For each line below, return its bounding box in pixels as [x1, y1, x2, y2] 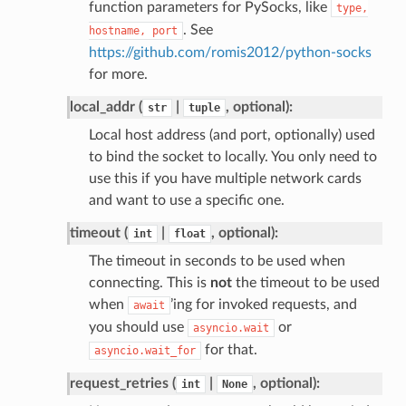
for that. [200, 342, 257, 357]
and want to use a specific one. [88, 192, 285, 208]
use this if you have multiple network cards [88, 170, 362, 186]
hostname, [88, 24, 146, 37]
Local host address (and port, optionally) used [88, 127, 375, 142]
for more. [88, 66, 148, 82]
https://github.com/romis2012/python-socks [88, 44, 372, 60]
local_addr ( [69, 99, 142, 114]
